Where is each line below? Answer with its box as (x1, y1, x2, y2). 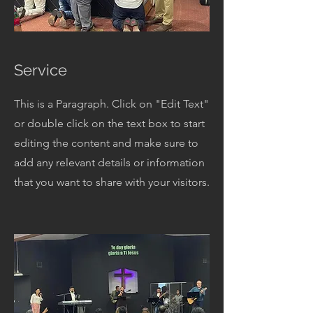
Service (14, 61, 67, 79)
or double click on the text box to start (14, 117, 205, 130)
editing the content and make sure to (14, 136, 198, 150)
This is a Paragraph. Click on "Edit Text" (14, 97, 209, 110)
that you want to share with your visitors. (14, 175, 210, 189)
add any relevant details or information (14, 156, 205, 169)
